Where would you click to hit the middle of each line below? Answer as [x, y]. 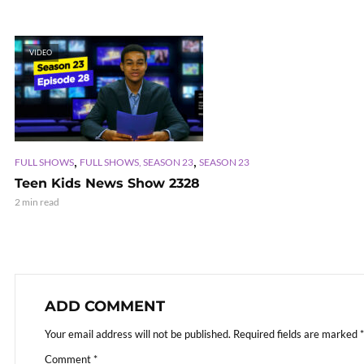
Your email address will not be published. [138, 334]
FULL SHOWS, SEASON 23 [136, 162]
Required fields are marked [297, 334]
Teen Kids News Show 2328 [107, 183]
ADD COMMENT [105, 306]
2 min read [37, 201]
